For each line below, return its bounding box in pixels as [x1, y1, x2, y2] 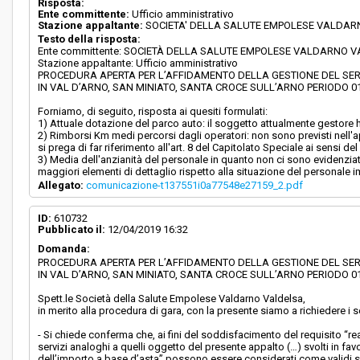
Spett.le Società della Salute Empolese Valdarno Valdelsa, [38, 292, 306, 305]
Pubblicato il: [38, 223, 106, 235]
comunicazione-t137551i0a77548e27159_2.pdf [86, 179, 304, 191]
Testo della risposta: [38, 33, 141, 45]
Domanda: [38, 243, 91, 255]
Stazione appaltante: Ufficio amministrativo [38, 57, 239, 69]
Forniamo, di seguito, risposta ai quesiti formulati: [38, 105, 268, 117]
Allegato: [38, 179, 84, 191]
